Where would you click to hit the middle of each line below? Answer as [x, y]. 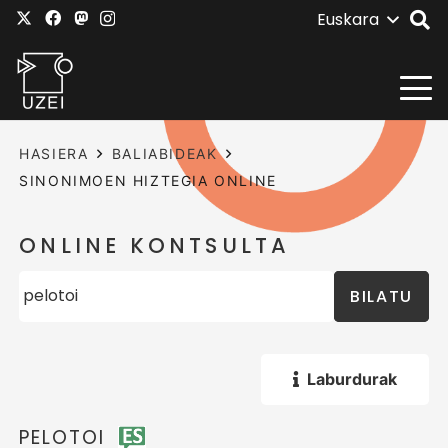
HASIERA [54, 153]
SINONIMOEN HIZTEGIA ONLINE [148, 180]
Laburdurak [351, 378]
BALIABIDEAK [164, 153]
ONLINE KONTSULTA [155, 246]
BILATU [381, 296]
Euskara [347, 19]
